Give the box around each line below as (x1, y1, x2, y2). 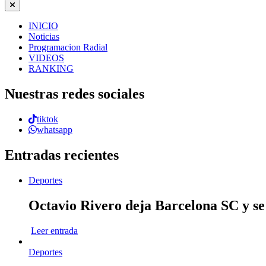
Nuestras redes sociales (5, 86, 144, 102)
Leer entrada (31, 225, 78, 236)
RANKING (28, 64, 74, 74)
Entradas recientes (5, 147, 119, 163)
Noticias (28, 31, 59, 42)
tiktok (37, 114, 58, 125)
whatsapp (37, 125, 72, 135)
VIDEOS (28, 53, 64, 64)
